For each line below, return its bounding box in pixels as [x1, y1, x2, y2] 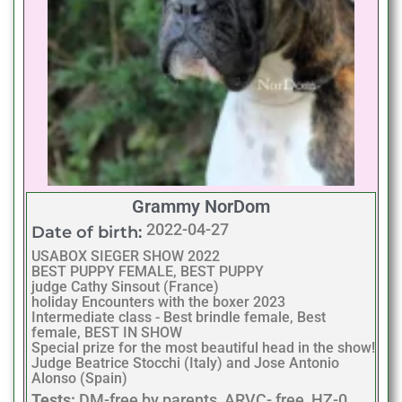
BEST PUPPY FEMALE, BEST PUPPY [31, 262, 264, 280]
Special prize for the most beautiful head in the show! [31, 338, 375, 356]
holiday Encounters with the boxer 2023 [31, 293, 285, 310]
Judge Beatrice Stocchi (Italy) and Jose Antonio [31, 354, 339, 371]
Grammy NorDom [132, 195, 270, 217]
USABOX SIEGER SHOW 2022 [31, 247, 220, 265]
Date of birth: [31, 222, 142, 242]
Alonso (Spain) [31, 369, 127, 387]
